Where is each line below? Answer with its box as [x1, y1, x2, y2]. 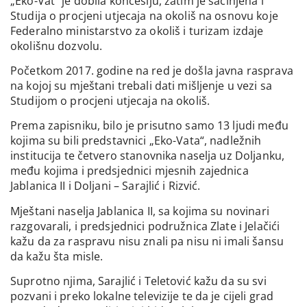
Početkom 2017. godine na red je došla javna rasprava [10, 62, 293, 78]
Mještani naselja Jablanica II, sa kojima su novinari [10, 203, 269, 219]
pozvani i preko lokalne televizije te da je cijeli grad [10, 288, 274, 304]
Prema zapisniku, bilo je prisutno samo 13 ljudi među [10, 118, 288, 134]
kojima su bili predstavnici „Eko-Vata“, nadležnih [10, 133, 262, 149]
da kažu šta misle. [10, 248, 103, 264]
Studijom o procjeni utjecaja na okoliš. [10, 93, 210, 108]
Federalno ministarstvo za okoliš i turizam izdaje [10, 23, 264, 38]
